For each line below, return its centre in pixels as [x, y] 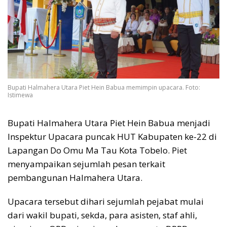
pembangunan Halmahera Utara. [75, 177]
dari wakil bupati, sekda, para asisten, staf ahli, [102, 215]
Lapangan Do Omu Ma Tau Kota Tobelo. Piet [97, 150]
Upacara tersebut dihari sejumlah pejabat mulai [106, 201]
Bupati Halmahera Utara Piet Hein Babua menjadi [109, 123]
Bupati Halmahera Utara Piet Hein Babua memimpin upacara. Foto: [104, 87]
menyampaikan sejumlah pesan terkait [86, 164]
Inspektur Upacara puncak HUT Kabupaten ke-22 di [112, 136]
